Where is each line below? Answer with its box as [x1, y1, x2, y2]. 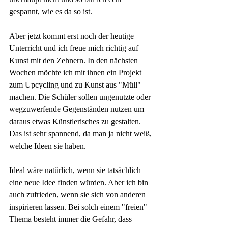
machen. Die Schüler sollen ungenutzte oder [9, 93, 153, 102]
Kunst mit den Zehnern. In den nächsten [9, 56, 140, 65]
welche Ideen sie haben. [9, 141, 86, 151]
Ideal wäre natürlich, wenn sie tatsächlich [9, 166, 143, 175]
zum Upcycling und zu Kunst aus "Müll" [9, 80, 143, 90]
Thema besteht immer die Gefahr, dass [9, 215, 134, 224]
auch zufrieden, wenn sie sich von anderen [9, 190, 148, 199]
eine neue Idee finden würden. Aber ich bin [9, 178, 150, 187]
